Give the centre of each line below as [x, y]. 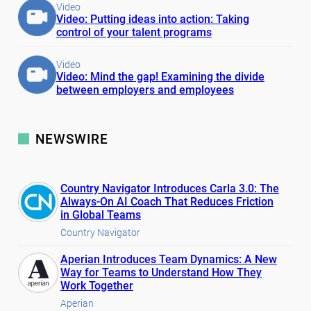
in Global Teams [100, 215]
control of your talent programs [134, 32]
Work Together [96, 285]
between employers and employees [145, 90]
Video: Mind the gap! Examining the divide [160, 76]
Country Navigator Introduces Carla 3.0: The [169, 188]
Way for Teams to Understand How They [161, 272]
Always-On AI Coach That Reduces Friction [167, 201]
